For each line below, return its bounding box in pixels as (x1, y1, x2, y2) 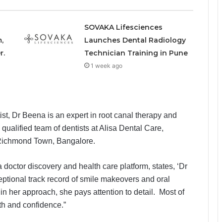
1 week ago (90, 62, 122, 69)
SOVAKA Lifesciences (84, 23, 163, 32)
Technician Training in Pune (84, 49, 188, 57)
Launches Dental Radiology (84, 36, 186, 45)
